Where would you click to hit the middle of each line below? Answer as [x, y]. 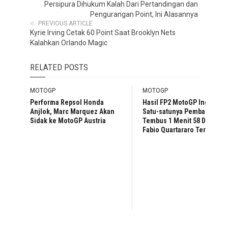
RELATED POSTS [59, 67]
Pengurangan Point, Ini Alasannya [144, 15]
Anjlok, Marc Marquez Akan [72, 112]
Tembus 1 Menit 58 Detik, [181, 121]
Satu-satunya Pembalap [178, 112]
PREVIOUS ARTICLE [65, 24]
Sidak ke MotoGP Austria [68, 121]
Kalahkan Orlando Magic [69, 43]
